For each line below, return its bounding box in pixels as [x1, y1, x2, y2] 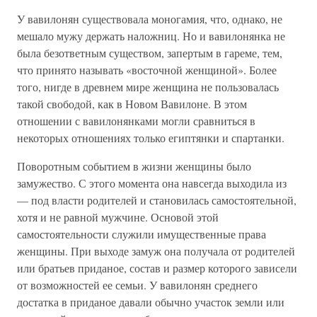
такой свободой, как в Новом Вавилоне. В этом [17, 96, 247, 111]
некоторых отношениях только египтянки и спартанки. [17, 130, 284, 145]
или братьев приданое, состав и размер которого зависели [17, 260, 297, 275]
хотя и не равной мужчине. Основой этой [17, 209, 219, 224]
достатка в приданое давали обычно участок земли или [17, 294, 284, 309]
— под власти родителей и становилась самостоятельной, [17, 192, 296, 207]
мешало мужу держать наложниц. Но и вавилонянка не [17, 28, 285, 43]
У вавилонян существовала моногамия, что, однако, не [17, 11, 282, 26]
